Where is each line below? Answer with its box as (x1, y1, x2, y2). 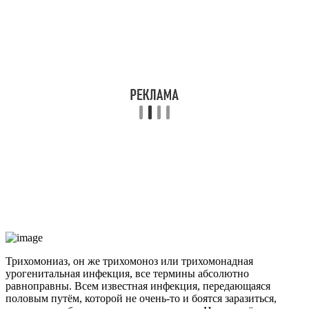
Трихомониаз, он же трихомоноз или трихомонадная (6, 255, 253, 267)
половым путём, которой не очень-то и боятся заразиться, (6, 292, 277, 304)
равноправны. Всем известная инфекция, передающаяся (6, 279, 270, 292)
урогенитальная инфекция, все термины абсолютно (6, 267, 249, 279)
